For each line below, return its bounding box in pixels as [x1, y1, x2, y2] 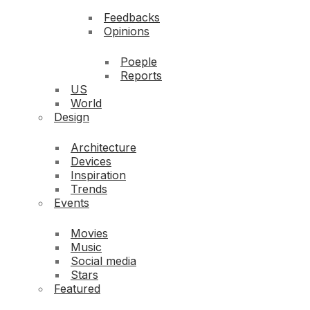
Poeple [120, 55, 157, 69]
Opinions [104, 24, 149, 39]
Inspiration [71, 168, 126, 183]
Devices [71, 154, 111, 169]
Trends [71, 182, 107, 197]
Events [54, 196, 89, 210]
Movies [71, 226, 108, 241]
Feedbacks [104, 10, 160, 25]
